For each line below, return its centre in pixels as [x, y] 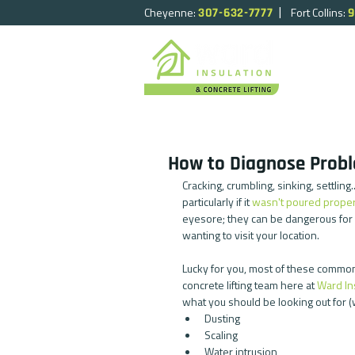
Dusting [225, 318]
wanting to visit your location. [251, 235]
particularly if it [217, 202]
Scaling [223, 335]
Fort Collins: [319, 12]
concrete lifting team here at [250, 285]
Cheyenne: [171, 12]
